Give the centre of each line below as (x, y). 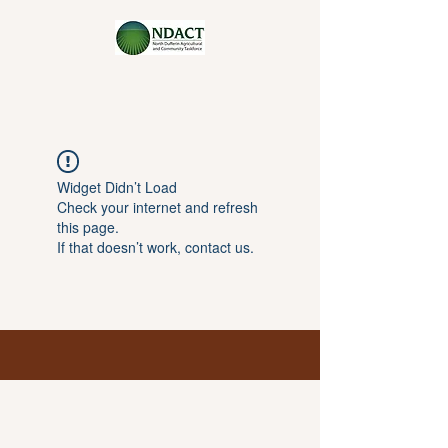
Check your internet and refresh (157, 207)
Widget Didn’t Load (117, 187)
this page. (88, 227)
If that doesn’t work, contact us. (155, 247)
